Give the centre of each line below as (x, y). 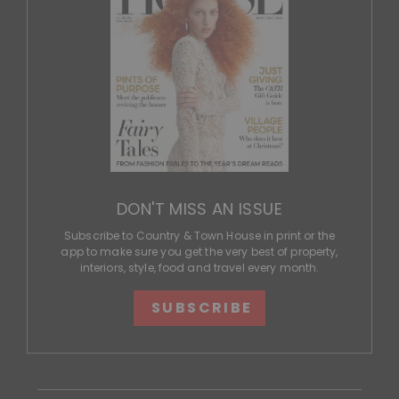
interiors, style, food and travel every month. (199, 268)
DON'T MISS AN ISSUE (199, 209)
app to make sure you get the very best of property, (199, 252)
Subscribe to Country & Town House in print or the (199, 236)
